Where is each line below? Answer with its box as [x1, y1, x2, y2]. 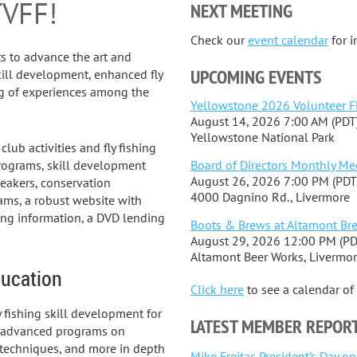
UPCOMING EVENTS [190, 64, 322, 89]
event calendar [248, 31, 328, 48]
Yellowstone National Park [190, 128, 335, 145]
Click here [190, 280, 244, 297]
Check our [190, 31, 248, 48]
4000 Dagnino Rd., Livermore [190, 188, 350, 205]
